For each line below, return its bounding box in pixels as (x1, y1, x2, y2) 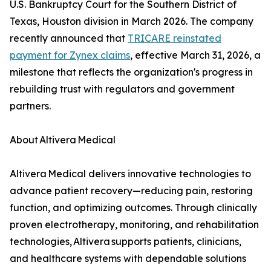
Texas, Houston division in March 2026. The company (10, 15, 253, 28)
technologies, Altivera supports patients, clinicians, (10, 235, 241, 248)
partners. (10, 100, 51, 113)
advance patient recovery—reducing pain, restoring (10, 184, 253, 197)
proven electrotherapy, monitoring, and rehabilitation (10, 218, 259, 231)
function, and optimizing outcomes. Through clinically (10, 201, 257, 214)
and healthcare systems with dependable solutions (10, 252, 246, 265)
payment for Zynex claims (10, 49, 130, 62)
